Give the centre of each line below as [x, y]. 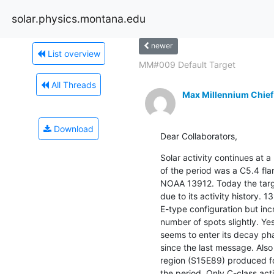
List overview [72, 53]
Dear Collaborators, [198, 136]
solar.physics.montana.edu [79, 18]
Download [72, 128]
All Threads [72, 84]
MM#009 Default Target [187, 64]
